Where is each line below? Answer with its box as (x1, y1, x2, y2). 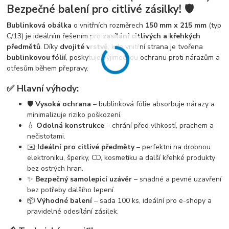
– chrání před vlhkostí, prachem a (104, 120, 214, 130)
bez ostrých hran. (27, 163, 84, 173)
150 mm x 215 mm (145, 20, 207, 31)
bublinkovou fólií (7, 53, 66, 63)
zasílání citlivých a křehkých (103, 31, 201, 41)
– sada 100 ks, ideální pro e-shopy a (92, 195, 212, 205)
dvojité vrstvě (60, 42, 108, 52)
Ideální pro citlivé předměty (37, 142, 135, 152)
